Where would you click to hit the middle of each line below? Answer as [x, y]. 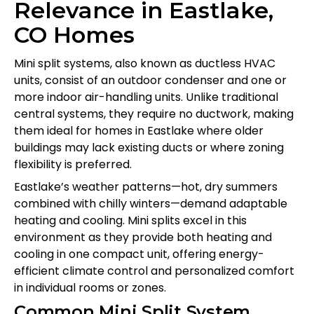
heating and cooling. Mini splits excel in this [130, 221]
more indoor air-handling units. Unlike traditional [146, 97]
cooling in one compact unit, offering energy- [139, 254]
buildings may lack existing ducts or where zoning [149, 148]
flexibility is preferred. [73, 165]
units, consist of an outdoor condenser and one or [150, 81]
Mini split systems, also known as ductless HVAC [145, 64]
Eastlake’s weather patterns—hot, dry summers [146, 187]
